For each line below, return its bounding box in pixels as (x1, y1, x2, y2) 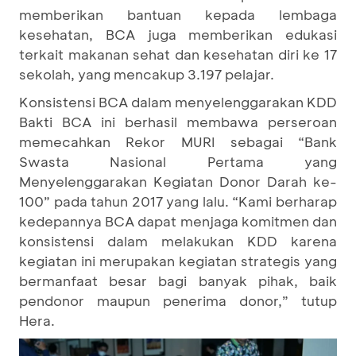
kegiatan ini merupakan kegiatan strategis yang (19, 252, 337, 269)
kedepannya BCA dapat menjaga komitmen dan (19, 212, 337, 230)
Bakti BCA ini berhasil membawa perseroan (19, 113, 337, 130)
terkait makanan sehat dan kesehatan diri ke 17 (19, 45, 337, 63)
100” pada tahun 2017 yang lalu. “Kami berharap (19, 192, 337, 210)
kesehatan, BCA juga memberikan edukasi (19, 25, 337, 43)
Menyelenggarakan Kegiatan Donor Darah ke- (19, 172, 337, 190)
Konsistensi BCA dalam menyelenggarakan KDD (19, 93, 337, 110)
